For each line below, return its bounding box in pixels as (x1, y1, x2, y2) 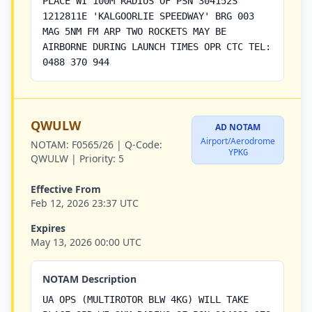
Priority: (79, 152, 116, 165)
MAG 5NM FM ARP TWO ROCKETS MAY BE (42, 26, 226, 37)
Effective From (31, 182, 101, 196)
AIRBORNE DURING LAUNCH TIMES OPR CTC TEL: (42, 41, 271, 52)
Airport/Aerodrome (201, 135, 275, 147)
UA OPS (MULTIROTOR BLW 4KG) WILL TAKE (42, 294, 249, 305)
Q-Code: (125, 138, 162, 151)
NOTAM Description (42, 272, 136, 286)
